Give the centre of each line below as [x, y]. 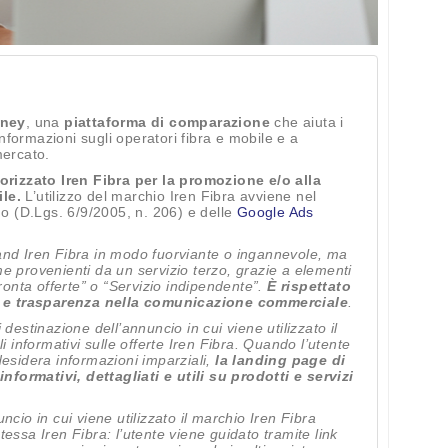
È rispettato [309, 286]
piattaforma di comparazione [167, 122]
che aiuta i [307, 122]
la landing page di [280, 360]
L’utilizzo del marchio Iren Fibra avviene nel [169, 196]
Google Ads [275, 212]
